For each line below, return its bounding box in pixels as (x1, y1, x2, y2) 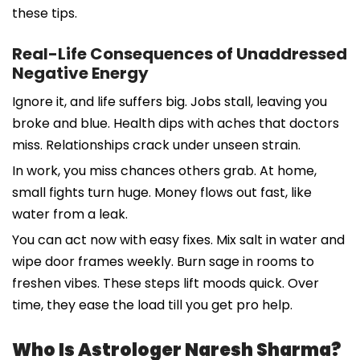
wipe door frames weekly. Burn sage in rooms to (12, 252, 314, 271)
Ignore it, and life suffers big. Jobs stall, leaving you (12, 92, 327, 111)
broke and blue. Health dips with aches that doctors (12, 113, 339, 133)
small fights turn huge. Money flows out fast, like (12, 182, 312, 202)
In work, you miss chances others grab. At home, (12, 161, 317, 180)
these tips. (12, 3, 77, 22)
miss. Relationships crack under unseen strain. (12, 135, 301, 154)
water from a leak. (12, 204, 128, 223)
